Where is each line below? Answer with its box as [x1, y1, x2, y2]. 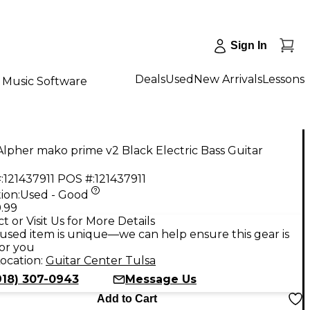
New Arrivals [194, 72, 262, 86]
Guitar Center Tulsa [46, 253, 156, 267]
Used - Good [20, 188, 89, 201]
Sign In [230, 39, 267, 51]
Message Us [125, 272, 197, 286]
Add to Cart [96, 292, 157, 304]
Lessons [262, 72, 304, 86]
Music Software [2, 74, 87, 88]
